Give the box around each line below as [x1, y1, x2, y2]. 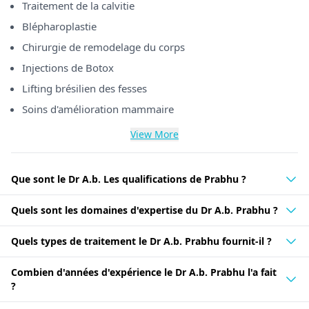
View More [130, 128, 179, 141]
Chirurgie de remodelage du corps [22, 40, 185, 54]
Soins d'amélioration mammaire [22, 102, 174, 116]
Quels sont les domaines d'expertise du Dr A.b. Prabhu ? [11, 203, 278, 217]
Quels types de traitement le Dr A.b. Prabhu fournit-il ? [11, 235, 272, 248]
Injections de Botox [22, 61, 114, 74]
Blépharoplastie [22, 19, 97, 33]
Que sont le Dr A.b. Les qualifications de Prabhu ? [11, 172, 246, 186]
